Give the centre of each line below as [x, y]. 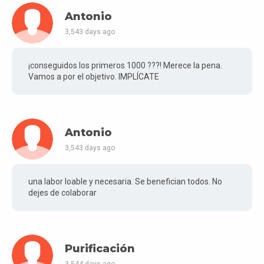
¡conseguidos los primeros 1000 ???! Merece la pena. [125, 65]
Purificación [100, 248]
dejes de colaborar [62, 192]
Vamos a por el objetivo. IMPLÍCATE [94, 76]
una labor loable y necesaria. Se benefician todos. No [125, 181]
